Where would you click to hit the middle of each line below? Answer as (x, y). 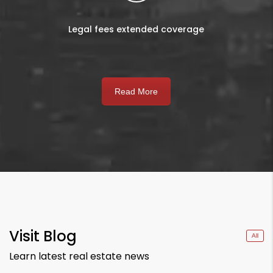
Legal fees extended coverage (136, 29)
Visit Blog (43, 236)
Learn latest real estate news (79, 256)
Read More (136, 91)
